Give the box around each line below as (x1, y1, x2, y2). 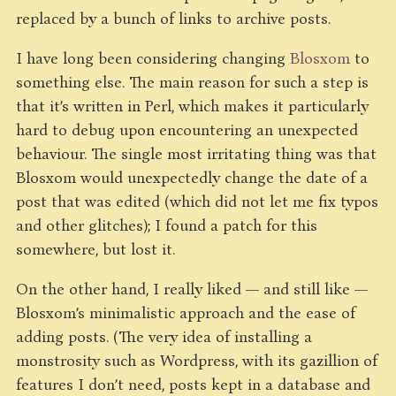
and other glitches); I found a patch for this (16, 215, 317, 234)
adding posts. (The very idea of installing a (16, 326, 312, 346)
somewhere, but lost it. (16, 239, 175, 258)
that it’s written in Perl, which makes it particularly (16, 95, 369, 115)
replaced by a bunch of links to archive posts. (16, 8, 331, 27)
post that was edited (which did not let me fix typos (16, 191, 378, 210)
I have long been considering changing (16, 48, 290, 67)
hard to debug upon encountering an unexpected (16, 119, 358, 139)
